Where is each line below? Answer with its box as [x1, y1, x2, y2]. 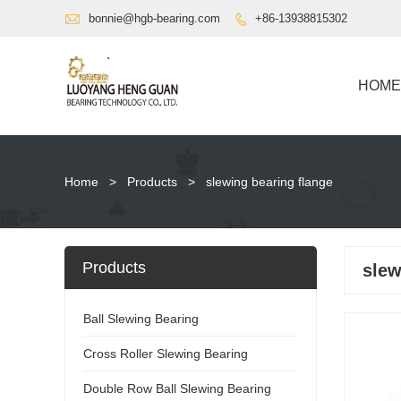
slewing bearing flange [206, 174, 333, 189]
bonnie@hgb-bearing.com [89, 11, 220, 25]
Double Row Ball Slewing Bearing [83, 380, 271, 396]
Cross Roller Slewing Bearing [83, 346, 248, 361]
